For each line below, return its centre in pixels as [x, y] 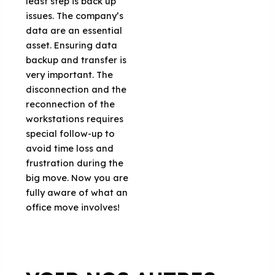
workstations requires [75, 118]
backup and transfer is [76, 60]
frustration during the [75, 163]
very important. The [70, 74]
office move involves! [73, 207]
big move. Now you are [77, 177]
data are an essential [74, 30]
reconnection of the [71, 104]
